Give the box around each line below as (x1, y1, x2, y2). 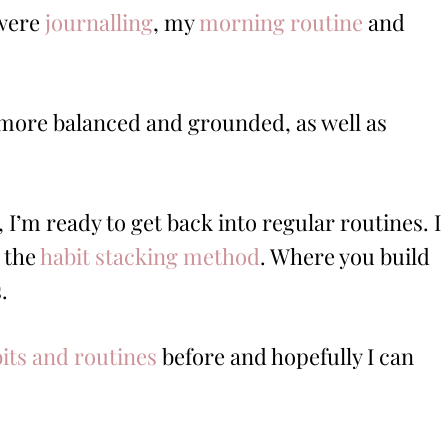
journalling (45, 7, 153, 38)
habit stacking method (40, 241, 260, 272)
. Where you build (260, 241, 430, 272)
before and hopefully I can (157, 341, 414, 372)
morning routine (199, 7, 363, 38)
